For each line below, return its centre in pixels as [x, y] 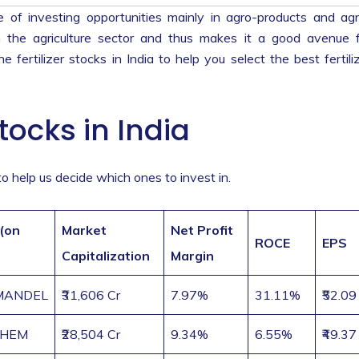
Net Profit [202, 230]
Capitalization [106, 256]
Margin [192, 256]
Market [84, 230]
